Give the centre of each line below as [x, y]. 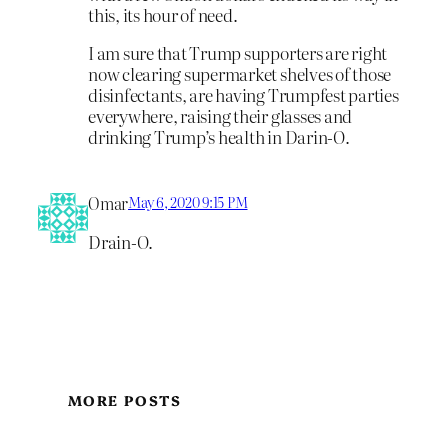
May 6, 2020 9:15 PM [188, 202]
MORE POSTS [124, 400]
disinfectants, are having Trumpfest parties [243, 94]
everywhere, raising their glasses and [220, 115]
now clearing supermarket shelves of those [240, 73]
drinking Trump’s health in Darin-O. [219, 136]
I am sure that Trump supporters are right [238, 52]
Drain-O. [121, 242]
